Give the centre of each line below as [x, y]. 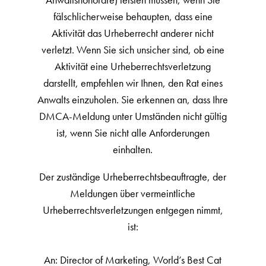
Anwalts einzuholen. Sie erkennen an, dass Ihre [133, 99]
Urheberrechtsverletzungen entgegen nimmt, [133, 210]
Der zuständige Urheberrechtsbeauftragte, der [133, 177]
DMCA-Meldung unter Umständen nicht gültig [133, 116]
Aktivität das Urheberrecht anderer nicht [133, 33]
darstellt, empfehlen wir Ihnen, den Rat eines [133, 83]
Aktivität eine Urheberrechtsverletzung [133, 66]
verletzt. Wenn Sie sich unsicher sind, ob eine [133, 50]
